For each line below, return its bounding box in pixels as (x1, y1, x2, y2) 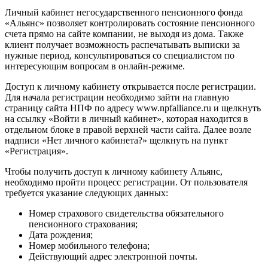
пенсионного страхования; (29, 219, 138, 230)
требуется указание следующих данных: (5, 188, 168, 199)
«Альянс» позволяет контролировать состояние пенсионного (5, 18, 255, 29)
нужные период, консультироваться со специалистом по (5, 50, 234, 61)
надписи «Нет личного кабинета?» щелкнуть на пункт (5, 135, 228, 146)
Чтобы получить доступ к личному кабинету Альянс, (5, 166, 223, 177)
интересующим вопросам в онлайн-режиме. (5, 61, 185, 72)
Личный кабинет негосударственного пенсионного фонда (5, 7, 243, 18)
